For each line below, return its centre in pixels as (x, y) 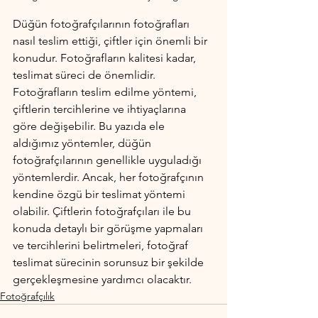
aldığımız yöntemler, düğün (83, 143)
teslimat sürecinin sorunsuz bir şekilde (110, 262)
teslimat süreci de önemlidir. (86, 75)
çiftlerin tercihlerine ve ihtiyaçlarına (101, 109)
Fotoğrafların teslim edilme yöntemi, (106, 92)
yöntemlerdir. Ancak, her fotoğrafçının (110, 177)
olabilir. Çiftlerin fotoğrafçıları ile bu (103, 211)
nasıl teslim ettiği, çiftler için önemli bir (111, 40)
